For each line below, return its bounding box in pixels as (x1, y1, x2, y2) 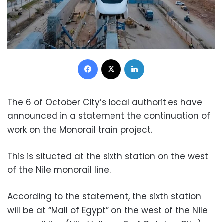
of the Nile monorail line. (7, 164, 111, 176)
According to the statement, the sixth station (7, 190, 201, 202)
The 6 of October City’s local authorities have (7, 96, 202, 108)
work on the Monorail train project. (7, 123, 152, 136)
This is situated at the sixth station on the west (7, 150, 208, 162)
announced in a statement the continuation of (7, 110, 210, 122)
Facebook (97, 54, 130, 63)
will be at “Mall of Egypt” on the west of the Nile (7, 204, 208, 216)
